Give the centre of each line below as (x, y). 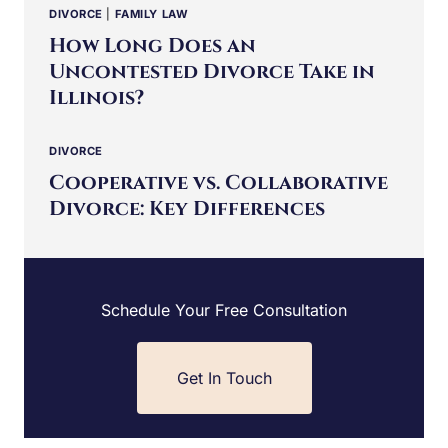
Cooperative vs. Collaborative (218, 183)
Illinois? (96, 97)
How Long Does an (152, 45)
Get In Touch (224, 378)
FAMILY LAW (151, 13)
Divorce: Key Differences (187, 209)
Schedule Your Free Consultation (224, 310)
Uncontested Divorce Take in (212, 71)
